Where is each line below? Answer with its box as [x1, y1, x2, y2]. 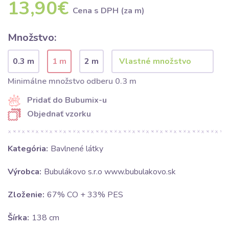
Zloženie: [8, 189, 44, 201]
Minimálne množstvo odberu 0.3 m [8, 76, 136, 87]
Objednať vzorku [27, 108, 91, 120]
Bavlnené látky [51, 143, 103, 155]
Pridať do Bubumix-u [27, 95, 107, 106]
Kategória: [8, 143, 48, 155]
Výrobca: [8, 166, 41, 178]
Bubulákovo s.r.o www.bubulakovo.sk [44, 166, 176, 178]
